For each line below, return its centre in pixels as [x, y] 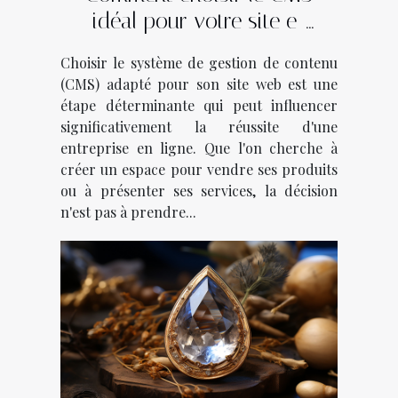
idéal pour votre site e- [199, 20]
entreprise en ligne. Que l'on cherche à [199, 147]
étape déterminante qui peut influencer [199, 105]
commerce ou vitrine [199, 47]
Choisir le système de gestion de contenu [199, 62]
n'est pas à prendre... [128, 211]
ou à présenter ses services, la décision [199, 190]
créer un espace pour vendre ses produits [199, 169]
